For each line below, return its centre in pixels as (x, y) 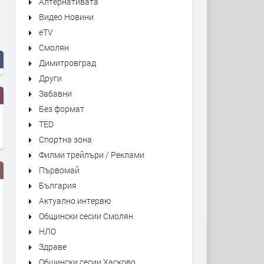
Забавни (55, 93)
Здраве (53, 247)
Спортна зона (65, 139)
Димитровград (67, 63)
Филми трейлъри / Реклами (92, 155)
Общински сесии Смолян (86, 216)
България (58, 185)
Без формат (62, 109)
